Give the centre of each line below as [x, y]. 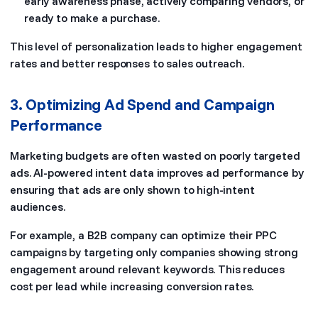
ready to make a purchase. [92, 18]
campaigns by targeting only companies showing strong [154, 252]
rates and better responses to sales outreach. [127, 63]
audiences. [38, 207]
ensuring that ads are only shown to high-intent [132, 190]
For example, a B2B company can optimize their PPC [144, 235]
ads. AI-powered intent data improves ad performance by [157, 172]
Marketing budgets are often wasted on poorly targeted [155, 155]
